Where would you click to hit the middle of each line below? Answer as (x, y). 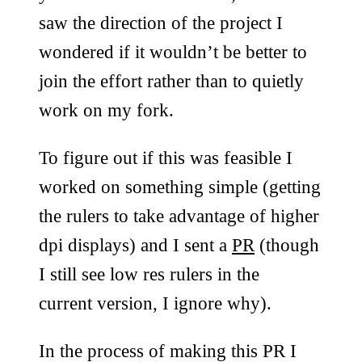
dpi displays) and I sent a (135, 244)
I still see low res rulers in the (149, 274)
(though (287, 244)
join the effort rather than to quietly (171, 80)
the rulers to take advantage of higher (179, 215)
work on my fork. (106, 109)
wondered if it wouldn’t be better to (173, 51)
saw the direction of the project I (161, 22)
